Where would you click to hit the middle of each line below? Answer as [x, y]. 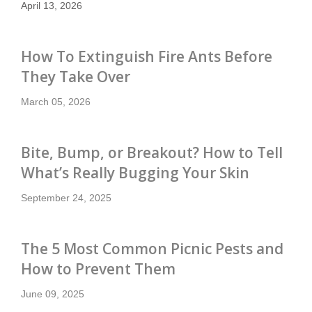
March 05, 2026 [56, 101]
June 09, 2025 [53, 294]
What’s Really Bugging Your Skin [135, 172]
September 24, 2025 [66, 197]
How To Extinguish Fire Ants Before [147, 56]
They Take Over [76, 76]
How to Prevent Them [98, 268]
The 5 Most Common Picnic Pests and [152, 248]
